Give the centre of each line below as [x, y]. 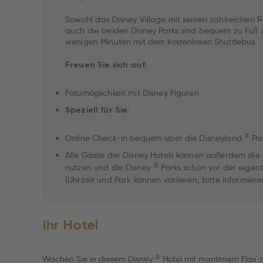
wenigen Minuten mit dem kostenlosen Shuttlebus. [161, 42]
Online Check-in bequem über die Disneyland [155, 138]
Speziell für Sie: [98, 110]
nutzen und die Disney [109, 167]
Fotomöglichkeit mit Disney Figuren [132, 93]
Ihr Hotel [71, 225]
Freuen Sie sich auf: [106, 65]
